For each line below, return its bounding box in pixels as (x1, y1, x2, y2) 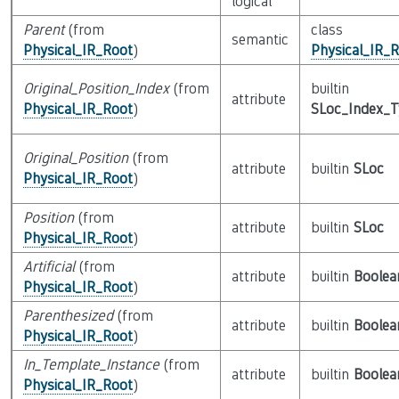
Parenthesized (22, 307, 113, 324)
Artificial (22, 258, 75, 275)
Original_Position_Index (22, 80, 169, 97)
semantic (231, 31, 289, 48)
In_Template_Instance (22, 356, 159, 373)
